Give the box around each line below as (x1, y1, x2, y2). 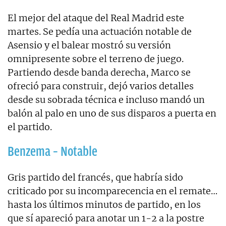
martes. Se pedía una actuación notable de (8, 25, 192, 37)
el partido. (8, 121, 52, 133)
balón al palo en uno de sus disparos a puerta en (8, 107, 216, 119)
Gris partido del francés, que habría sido (8, 171, 183, 183)
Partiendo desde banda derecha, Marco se (8, 66, 191, 78)
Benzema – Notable (8, 143, 97, 159)
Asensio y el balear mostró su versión (8, 39, 171, 51)
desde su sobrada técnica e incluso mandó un (8, 93, 205, 105)
